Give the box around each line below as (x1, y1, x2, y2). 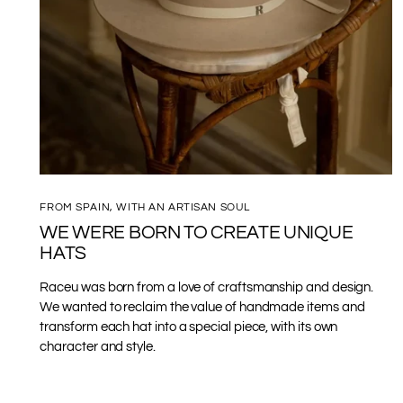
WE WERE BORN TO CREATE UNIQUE (40, 222, 354, 242)
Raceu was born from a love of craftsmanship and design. (40, 280, 374, 294)
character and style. (40, 339, 156, 354)
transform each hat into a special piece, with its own (40, 319, 338, 334)
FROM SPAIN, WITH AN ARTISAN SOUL (40, 201, 250, 212)
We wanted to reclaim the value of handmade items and (40, 300, 365, 314)
